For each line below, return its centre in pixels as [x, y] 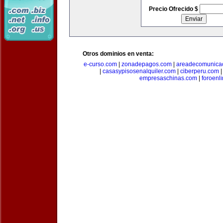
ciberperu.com [200, 71]
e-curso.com [100, 64]
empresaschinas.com [168, 78]
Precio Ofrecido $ [174, 9]
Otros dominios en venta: [118, 54]
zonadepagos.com [146, 64]
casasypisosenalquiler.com [139, 71]
